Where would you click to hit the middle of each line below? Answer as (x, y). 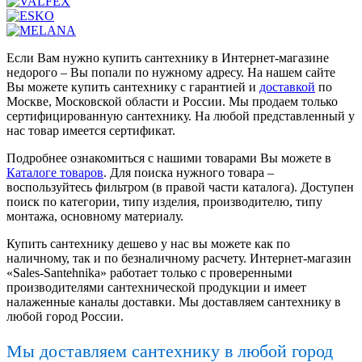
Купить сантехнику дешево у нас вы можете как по (148, 244)
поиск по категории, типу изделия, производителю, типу (164, 202)
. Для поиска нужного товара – (189, 173)
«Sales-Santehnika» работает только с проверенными (149, 273)
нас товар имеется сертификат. (91, 131)
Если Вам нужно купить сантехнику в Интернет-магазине (168, 58)
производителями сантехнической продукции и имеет (156, 288)
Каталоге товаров (55, 173)
